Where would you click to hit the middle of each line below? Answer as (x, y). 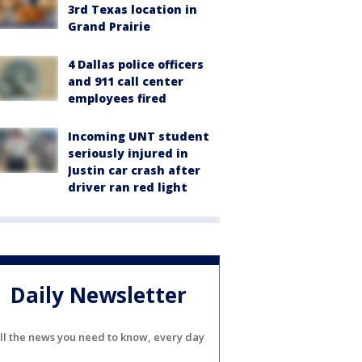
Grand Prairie (109, 26)
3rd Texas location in (133, 9)
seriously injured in (128, 153)
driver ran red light (128, 187)
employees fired (117, 98)
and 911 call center (126, 81)
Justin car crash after (134, 170)
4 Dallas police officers (136, 64)
